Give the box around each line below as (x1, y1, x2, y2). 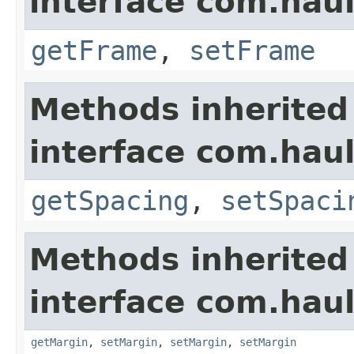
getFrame (31, 34, 157, 66)
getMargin (31, 335, 88, 348)
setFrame (189, 34, 315, 66)
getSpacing (31, 184, 189, 217)
